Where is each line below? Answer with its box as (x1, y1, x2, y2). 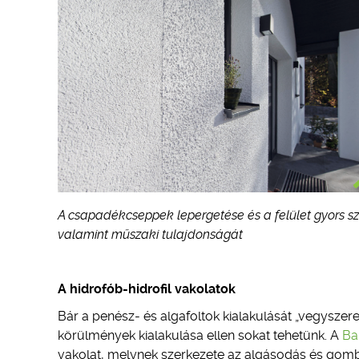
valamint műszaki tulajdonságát (58, 227, 243, 242)
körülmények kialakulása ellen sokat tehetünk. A (58, 328, 342, 343)
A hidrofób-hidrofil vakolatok (58, 281, 236, 296)
